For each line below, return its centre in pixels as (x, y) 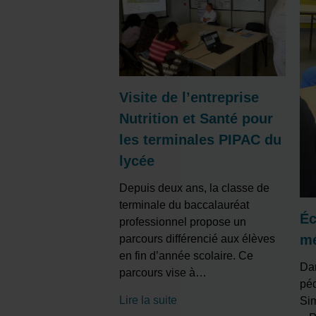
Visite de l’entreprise (189, 98)
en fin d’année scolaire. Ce (186, 256)
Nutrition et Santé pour (196, 119)
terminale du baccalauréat (184, 205)
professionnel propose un (182, 222)
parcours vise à (157, 273)
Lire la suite (148, 300)
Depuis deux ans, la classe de (194, 188)
